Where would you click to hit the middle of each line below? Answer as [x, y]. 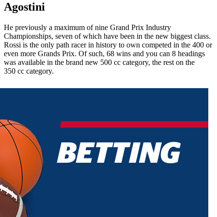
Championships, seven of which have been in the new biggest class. [107, 36]
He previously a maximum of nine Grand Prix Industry [87, 27]
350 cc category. [29, 71]
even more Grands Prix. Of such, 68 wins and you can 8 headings [104, 53]
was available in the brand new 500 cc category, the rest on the [99, 62]
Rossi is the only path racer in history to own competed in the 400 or [108, 45]
